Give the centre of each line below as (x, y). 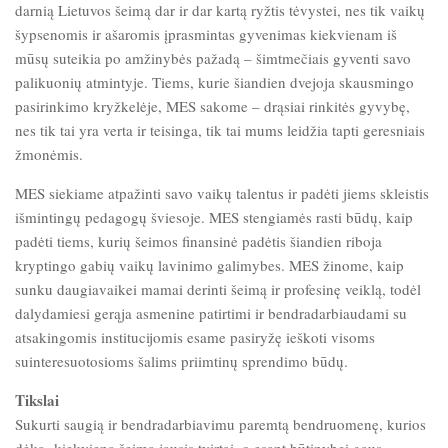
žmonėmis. (49, 154)
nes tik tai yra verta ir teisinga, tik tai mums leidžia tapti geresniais (220, 130)
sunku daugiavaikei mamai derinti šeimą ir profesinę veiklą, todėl (218, 289)
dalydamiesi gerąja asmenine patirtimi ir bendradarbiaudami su (211, 313)
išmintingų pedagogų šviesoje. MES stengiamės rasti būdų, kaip (214, 217)
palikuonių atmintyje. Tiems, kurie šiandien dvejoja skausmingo (214, 82)
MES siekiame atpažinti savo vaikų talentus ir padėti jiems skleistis (222, 193)
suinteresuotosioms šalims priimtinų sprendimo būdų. (181, 361)
